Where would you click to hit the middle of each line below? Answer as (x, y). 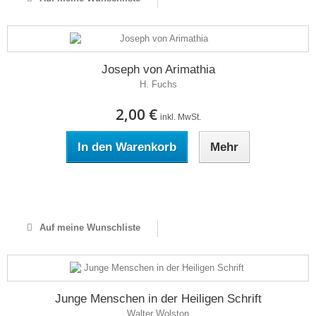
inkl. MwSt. (180, 117)
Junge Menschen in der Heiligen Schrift (158, 299)
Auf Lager (158, 188)
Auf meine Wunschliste (88, 227)
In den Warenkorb (127, 147)
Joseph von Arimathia (158, 69)
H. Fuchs (158, 84)
